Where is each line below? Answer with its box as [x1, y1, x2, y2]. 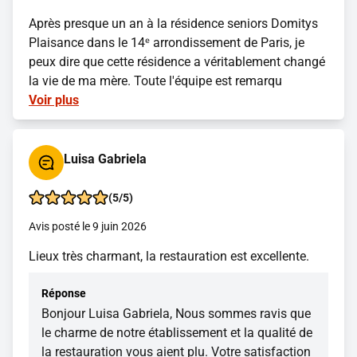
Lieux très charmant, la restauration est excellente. [29, 249, 309, 265]
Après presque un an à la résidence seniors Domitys [29, 16, 318, 32]
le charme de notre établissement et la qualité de [41, 325, 312, 341]
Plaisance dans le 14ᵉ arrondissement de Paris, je [29, 35, 304, 51]
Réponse [41, 287, 86, 300]
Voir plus [29, 92, 79, 108]
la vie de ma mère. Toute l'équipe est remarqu [29, 73, 282, 89]
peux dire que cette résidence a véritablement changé [29, 54, 325, 70]
